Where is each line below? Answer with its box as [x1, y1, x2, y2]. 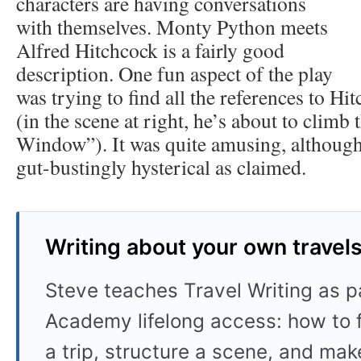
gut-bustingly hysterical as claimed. [16, 152, 306, 180]
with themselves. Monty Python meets [16, 12, 328, 40]
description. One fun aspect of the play [16, 59, 333, 87]
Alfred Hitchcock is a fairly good [16, 35, 284, 64]
